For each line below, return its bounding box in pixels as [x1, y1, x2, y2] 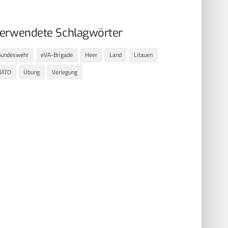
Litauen [134, 50, 153, 60]
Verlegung [52, 67, 78, 77]
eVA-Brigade [41, 50, 73, 60]
